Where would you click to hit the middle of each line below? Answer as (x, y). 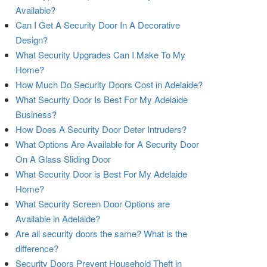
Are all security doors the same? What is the (101, 234)
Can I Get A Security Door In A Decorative (98, 25)
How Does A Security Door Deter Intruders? (101, 129)
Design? (32, 40)
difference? (37, 249)
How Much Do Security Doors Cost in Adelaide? (109, 85)
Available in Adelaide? (58, 219)
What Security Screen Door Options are (93, 204)
